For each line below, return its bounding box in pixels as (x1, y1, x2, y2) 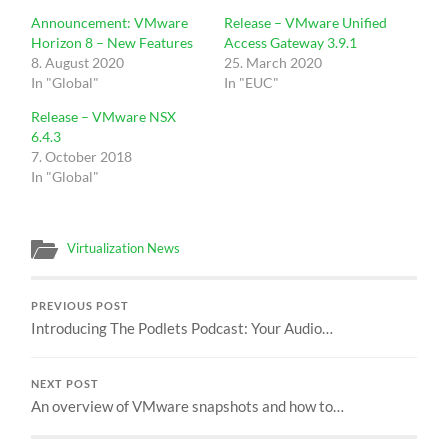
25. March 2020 (223, 53, 322, 71)
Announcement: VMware (31, 13, 189, 31)
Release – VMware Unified (223, 13, 387, 31)
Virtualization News (67, 239, 181, 256)
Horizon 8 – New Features (31, 33, 194, 51)
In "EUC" (223, 73, 279, 91)
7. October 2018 (31, 147, 133, 165)
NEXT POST (31, 377, 100, 390)
